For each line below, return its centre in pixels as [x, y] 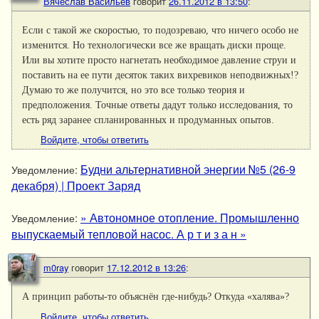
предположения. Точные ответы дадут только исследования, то [158, 105]
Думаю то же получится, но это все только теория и [134, 90]
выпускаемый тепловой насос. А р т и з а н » [129, 233]
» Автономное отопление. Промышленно [190, 217]
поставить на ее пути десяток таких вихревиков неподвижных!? [161, 75]
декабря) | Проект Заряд [76, 185]
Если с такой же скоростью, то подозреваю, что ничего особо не [161, 30]
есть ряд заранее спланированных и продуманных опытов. [148, 120]
